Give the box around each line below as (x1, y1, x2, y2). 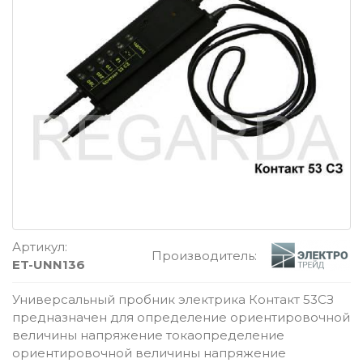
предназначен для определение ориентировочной (12, 309, 350, 325)
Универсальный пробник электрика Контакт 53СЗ (12, 291, 334, 307)
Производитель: (152, 247, 258, 263)
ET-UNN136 (12, 256, 85, 272)
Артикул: (12, 238, 67, 254)
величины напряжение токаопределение (12, 327, 284, 343)
